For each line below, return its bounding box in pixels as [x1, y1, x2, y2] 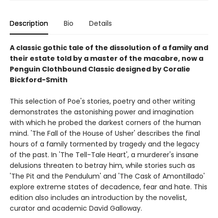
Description [10, 18, 48, 28]
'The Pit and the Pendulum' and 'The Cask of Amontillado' [10, 171, 205, 181]
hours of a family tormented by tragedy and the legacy [10, 139, 200, 149]
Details [89, 18, 112, 28]
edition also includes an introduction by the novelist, [10, 192, 187, 202]
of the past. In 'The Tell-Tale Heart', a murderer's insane [10, 149, 199, 160]
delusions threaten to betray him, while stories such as [10, 160, 195, 170]
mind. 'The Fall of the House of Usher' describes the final [10, 128, 200, 138]
